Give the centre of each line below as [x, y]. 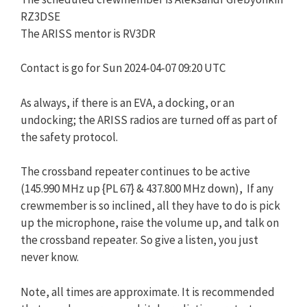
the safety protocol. [69, 137]
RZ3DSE [40, 16]
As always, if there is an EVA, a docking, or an [127, 102]
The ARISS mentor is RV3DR [88, 33]
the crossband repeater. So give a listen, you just [139, 240]
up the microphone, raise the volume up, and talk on [150, 223]
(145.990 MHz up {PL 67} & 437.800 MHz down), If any [147, 188]
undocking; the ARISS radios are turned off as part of [149, 120]
